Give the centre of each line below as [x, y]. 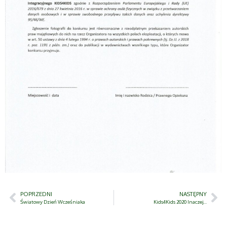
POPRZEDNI [36, 194]
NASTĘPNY [193, 194]
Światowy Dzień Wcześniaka [53, 201]
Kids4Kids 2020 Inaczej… [180, 201]
